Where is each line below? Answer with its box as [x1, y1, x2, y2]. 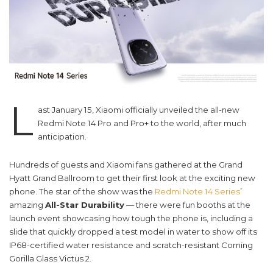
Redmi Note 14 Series [155, 186, 240, 197]
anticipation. [37, 132, 87, 142]
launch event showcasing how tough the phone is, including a [9, 213, 253, 224]
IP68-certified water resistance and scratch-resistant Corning [9, 240, 253, 250]
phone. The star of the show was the [9, 186, 155, 197]
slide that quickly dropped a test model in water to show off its [9, 227, 257, 237]
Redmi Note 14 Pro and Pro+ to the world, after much [37, 118, 246, 129]
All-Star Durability [45, 200, 124, 210]
